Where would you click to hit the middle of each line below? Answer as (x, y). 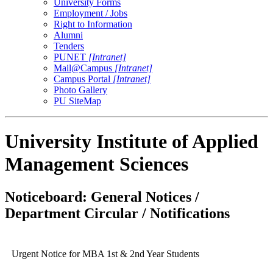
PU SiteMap (77, 101)
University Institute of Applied (132, 142)
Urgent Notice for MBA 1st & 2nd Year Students (105, 253)
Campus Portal (83, 79)
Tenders (69, 46)
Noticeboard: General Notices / (102, 197)
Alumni (68, 35)
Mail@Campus (84, 68)
